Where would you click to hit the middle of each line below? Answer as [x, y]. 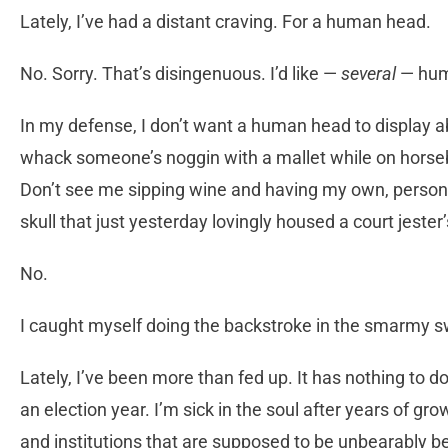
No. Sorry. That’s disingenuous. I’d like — [180, 73]
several [368, 73]
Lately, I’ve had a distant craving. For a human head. [225, 21]
